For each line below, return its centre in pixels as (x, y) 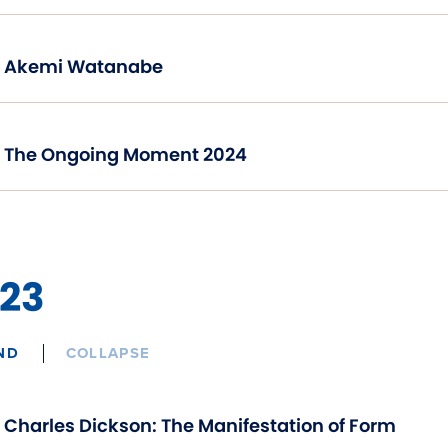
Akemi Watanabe (83, 66)
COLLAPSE (108, 352)
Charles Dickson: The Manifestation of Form (200, 425)
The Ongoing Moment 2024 (125, 154)
